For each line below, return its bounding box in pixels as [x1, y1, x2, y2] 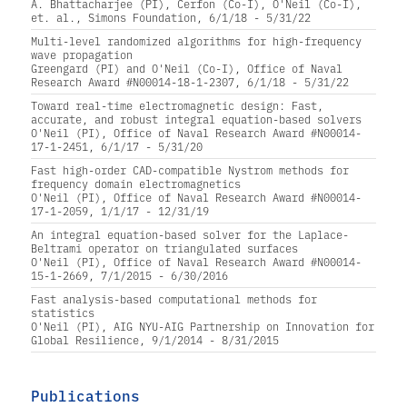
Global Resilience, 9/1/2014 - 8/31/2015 [30, 333, 279, 348]
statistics [30, 305, 94, 321]
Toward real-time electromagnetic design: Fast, [30, 98, 323, 114]
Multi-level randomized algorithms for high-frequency [30, 34, 362, 49]
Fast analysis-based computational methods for [30, 292, 317, 307]
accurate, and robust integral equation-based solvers [30, 112, 362, 127]
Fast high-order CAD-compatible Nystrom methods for [30, 163, 349, 178]
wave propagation [30, 47, 133, 63]
